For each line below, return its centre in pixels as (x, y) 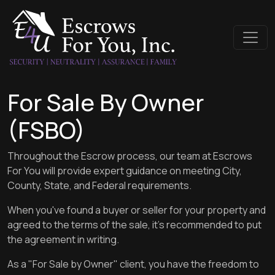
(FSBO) (46, 130)
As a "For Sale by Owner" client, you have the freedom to (133, 264)
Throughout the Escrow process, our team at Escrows (130, 156)
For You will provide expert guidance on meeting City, (125, 171)
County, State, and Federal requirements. (99, 185)
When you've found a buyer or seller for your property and (137, 210)
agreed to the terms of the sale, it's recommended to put (134, 225)
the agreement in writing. (63, 239)
